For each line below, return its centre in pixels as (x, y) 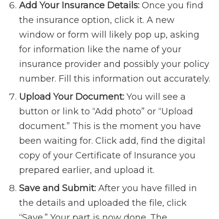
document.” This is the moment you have (110, 126)
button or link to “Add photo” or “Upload (106, 112)
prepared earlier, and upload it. (87, 170)
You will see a (155, 97)
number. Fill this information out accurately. (115, 79)
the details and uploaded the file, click (103, 203)
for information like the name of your (100, 50)
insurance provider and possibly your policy (114, 64)
